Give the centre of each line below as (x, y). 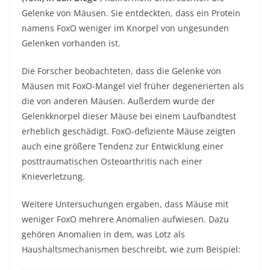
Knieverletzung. (53, 176)
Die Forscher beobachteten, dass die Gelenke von (121, 71)
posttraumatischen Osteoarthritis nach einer (112, 161)
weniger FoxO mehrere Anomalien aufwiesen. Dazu (125, 219)
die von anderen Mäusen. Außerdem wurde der (118, 101)
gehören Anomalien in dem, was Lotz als (103, 234)
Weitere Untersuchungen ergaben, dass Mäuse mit (125, 204)
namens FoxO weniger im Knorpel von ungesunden (125, 28)
